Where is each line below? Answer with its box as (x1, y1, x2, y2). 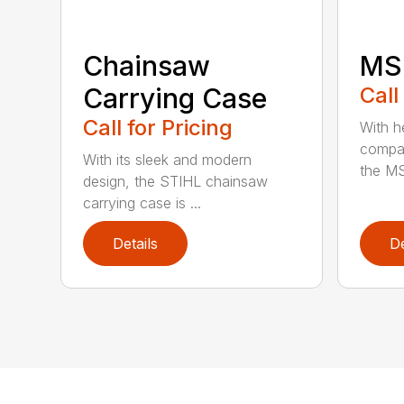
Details (113, 234, 159, 253)
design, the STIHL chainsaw (83, 172, 269, 191)
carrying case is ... (83, 194, 202, 213)
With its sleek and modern (83, 151, 252, 170)
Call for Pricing (83, 115, 234, 142)
